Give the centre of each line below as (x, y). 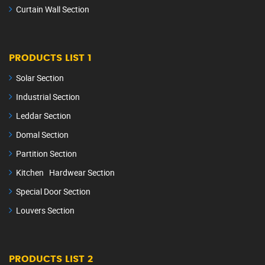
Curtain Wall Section (53, 9)
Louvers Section (45, 210)
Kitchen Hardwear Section (65, 172)
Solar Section (40, 78)
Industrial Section (48, 97)
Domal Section (42, 135)
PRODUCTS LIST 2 (51, 259)
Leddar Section (43, 116)
